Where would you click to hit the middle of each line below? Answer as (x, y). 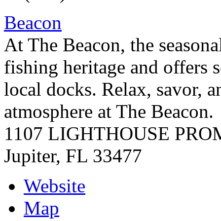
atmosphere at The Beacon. (109, 111)
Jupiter (30, 155)
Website (55, 185)
